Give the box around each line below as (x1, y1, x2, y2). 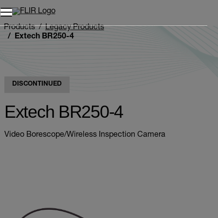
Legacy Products (45, 24, 104, 32)
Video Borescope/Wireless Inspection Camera (4, 131, 165, 139)
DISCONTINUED (12, 81, 62, 88)
